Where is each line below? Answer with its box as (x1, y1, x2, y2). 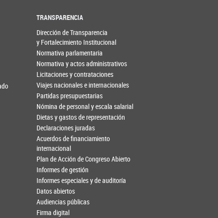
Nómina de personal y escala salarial (36, 102, 134, 111)
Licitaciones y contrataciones (36, 70, 114, 79)
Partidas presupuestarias (36, 91, 103, 101)
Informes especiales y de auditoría (36, 176, 127, 185)
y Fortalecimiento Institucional (36, 37, 117, 47)
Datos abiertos (36, 186, 75, 196)
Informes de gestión (36, 165, 89, 175)
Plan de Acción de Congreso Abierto (36, 154, 131, 164)
